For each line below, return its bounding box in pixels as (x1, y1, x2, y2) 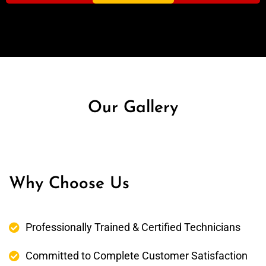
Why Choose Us (9, 176, 129, 193)
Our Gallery (88, 100, 178, 117)
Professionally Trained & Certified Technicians (25, 221, 240, 234)
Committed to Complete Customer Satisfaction (25, 249, 248, 262)
